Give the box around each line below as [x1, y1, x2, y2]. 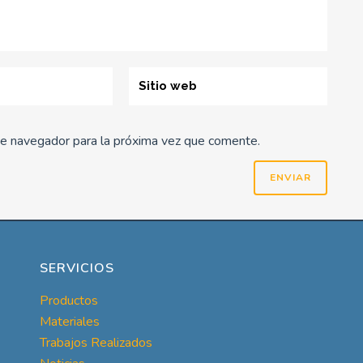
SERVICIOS [39, 258, 114, 277]
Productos [39, 291, 98, 310]
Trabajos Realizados [39, 333, 152, 352]
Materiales [39, 312, 100, 331]
